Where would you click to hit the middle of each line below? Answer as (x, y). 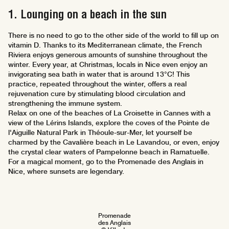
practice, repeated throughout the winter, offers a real (97, 84)
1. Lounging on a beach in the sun (87, 15)
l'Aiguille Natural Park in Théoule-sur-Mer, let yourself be (100, 133)
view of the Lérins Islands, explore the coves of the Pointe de (109, 123)
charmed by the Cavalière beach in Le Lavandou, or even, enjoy (114, 142)
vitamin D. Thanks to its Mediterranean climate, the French (105, 45)
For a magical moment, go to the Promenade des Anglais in (106, 162)
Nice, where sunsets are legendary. (66, 171)
